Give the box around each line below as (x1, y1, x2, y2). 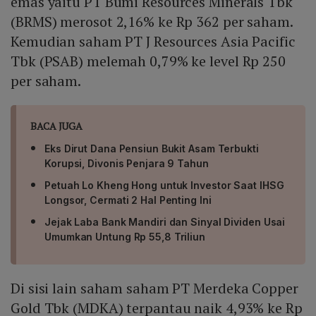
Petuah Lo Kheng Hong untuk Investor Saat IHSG (44, 179, 284, 192)
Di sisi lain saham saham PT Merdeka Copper (11, 279, 298, 298)
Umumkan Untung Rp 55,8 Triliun (44, 231, 205, 243)
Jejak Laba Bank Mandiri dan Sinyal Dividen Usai (44, 216, 286, 229)
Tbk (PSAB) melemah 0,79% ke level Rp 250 (11, 51, 286, 71)
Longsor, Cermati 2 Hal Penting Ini (44, 194, 212, 207)
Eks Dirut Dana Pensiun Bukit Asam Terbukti (44, 142, 259, 155)
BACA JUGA (30, 119, 83, 133)
